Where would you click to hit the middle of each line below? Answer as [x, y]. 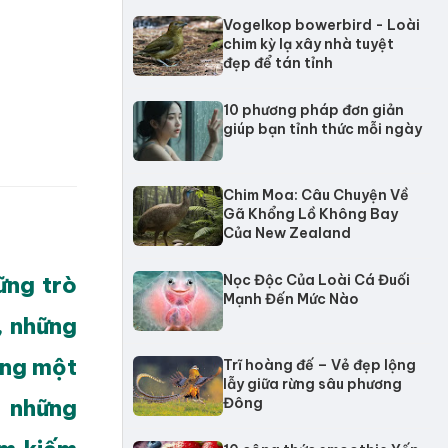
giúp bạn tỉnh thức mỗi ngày [322, 129]
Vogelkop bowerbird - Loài [321, 25]
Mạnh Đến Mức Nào [291, 299]
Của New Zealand [287, 233]
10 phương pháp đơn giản [313, 110]
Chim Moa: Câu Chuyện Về [316, 195]
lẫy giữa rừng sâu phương [312, 384]
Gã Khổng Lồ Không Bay [310, 214]
